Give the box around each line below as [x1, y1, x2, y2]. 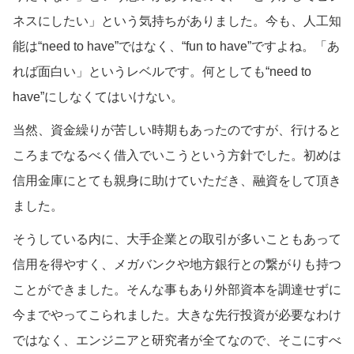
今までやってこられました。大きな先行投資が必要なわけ [13, 307, 341, 322]
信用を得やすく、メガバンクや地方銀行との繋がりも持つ [13, 257, 341, 271]
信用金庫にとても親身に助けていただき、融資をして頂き [13, 173, 341, 187]
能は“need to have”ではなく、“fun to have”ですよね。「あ [13, 39, 340, 53]
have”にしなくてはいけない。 [13, 89, 183, 104]
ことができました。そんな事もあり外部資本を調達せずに [13, 282, 341, 296]
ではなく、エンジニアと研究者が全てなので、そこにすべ [13, 333, 341, 347]
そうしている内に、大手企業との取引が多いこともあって [13, 232, 341, 246]
